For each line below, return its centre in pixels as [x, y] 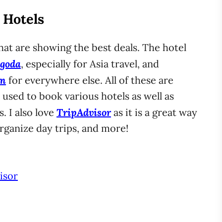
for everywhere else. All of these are [90, 80]
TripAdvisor [84, 112]
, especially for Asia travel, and [90, 64]
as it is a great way [154, 112]
